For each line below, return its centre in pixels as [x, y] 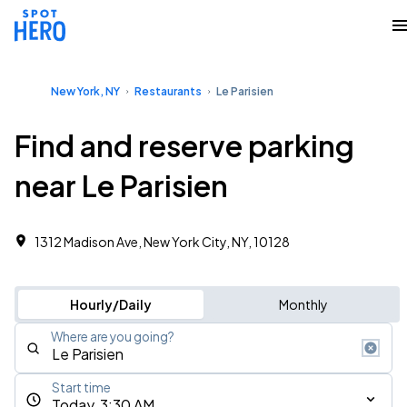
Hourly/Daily [110, 304]
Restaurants [168, 91]
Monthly [303, 304]
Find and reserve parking [184, 145]
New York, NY [85, 91]
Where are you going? [113, 337]
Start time [81, 387]
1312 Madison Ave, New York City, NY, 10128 [162, 242]
